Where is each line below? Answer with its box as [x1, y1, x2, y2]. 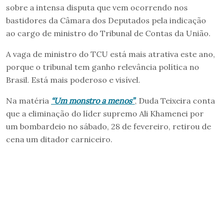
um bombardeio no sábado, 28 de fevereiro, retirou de [6, 121, 211, 131]
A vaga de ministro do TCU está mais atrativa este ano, [6, 49, 215, 59]
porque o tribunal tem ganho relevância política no [6, 61, 199, 72]
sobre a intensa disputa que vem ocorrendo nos [6, 2, 188, 12]
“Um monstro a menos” [51, 95, 135, 106]
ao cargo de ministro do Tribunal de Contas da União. [6, 28, 211, 38]
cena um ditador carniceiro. [6, 134, 112, 144]
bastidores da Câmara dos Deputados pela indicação [6, 15, 206, 25]
